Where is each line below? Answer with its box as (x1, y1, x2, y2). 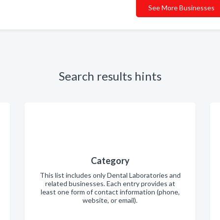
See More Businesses (148, 3, 215, 12)
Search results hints (58, 69, 162, 83)
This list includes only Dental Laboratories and (39, 171, 181, 179)
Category (90, 155, 130, 166)
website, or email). (82, 196, 137, 204)
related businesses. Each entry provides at (45, 179, 175, 188)
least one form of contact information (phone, (40, 188, 180, 196)
